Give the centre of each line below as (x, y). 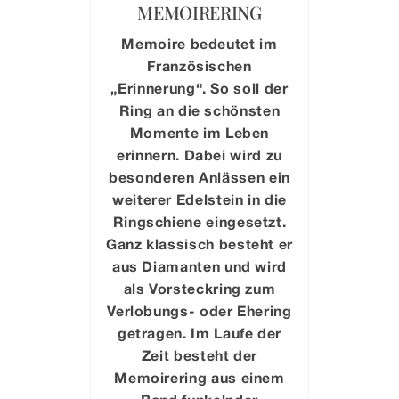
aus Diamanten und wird (199, 266)
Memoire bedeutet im (199, 44)
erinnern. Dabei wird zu (199, 155)
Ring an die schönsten (199, 110)
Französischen (199, 66)
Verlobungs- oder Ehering (199, 311)
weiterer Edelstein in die (199, 199)
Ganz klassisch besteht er (199, 244)
